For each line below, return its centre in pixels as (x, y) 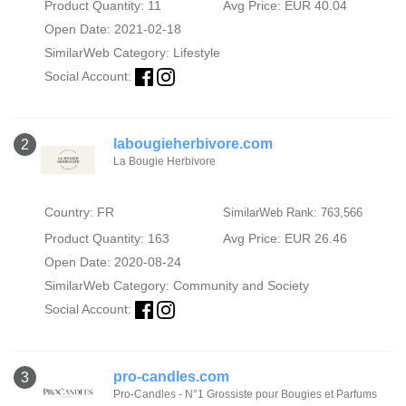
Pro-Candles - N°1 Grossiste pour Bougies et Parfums (245, 395)
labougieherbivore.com (193, 144)
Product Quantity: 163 (106, 239)
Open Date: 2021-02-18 (112, 29)
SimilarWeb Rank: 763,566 (292, 213)
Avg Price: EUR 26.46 (285, 239)
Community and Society (241, 286)
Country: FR (79, 213)
